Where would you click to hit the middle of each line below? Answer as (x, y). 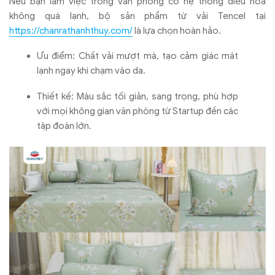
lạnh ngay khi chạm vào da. (91, 71)
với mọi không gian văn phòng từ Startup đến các (137, 111)
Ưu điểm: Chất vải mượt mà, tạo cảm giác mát (137, 56)
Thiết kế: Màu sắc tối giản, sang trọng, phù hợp (137, 96)
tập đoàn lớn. (64, 126)
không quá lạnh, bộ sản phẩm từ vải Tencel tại (137, 16)
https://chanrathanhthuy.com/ (71, 30)
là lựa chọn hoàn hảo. (177, 30)
